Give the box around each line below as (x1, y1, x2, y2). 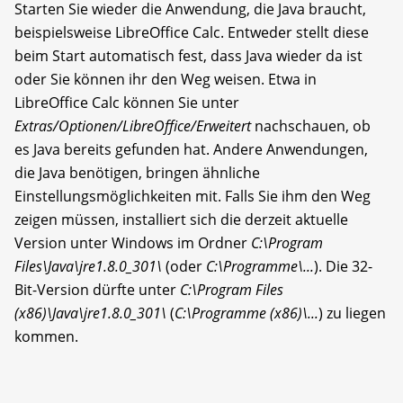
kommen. (14, 326, 78, 346)
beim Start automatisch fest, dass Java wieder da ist (14, 45, 363, 66)
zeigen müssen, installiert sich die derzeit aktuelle (14, 209, 348, 229)
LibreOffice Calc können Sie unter (14, 92, 239, 112)
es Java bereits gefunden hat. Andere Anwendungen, (14, 139, 368, 159)
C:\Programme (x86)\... (175, 302, 318, 323)
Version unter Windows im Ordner (14, 232, 251, 253)
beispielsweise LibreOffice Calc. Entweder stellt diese (14, 22, 369, 42)
